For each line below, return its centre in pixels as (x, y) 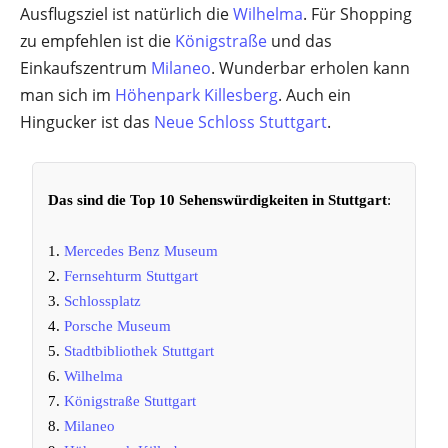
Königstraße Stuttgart (130, 401)
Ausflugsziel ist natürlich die (126, 14)
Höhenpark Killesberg (196, 95)
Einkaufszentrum (85, 68)
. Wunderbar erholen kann (310, 68)
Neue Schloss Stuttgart (240, 122)
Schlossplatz (103, 301)
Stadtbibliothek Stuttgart (139, 351)
